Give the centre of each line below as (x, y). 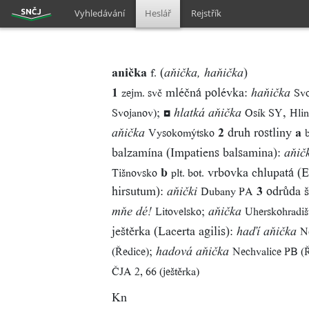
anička (131, 73)
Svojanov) (134, 113)
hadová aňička (192, 253)
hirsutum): (139, 191)
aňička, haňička (204, 74)
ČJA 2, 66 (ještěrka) (156, 272)
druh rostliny (260, 133)
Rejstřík (207, 13)
